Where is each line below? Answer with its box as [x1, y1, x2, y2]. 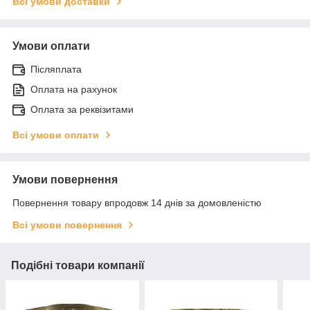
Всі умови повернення [12, 219, 122, 230]
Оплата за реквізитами [30, 103, 134, 115]
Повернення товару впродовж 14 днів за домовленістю [12, 197, 262, 208]
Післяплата [30, 63, 82, 75]
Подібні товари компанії [11, 259, 145, 271]
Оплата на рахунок [30, 83, 117, 95]
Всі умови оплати [12, 129, 99, 140]
